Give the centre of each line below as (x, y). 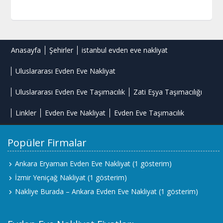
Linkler (26, 113)
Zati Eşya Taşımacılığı (168, 92)
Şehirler (61, 50)
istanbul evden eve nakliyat (125, 50)
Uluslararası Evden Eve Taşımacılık (70, 92)
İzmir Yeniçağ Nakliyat (50, 178)
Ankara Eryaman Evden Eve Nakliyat (73, 164)
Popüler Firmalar (47, 143)
